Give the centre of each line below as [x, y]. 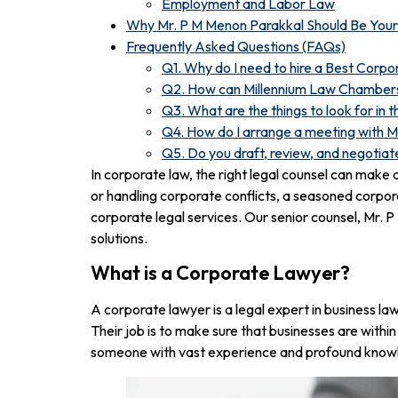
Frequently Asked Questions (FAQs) [236, 46]
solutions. [119, 238]
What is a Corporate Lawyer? [220, 273]
